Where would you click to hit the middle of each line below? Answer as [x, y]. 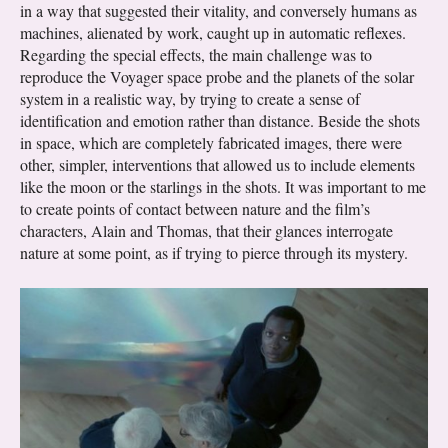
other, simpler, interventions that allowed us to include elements [217, 165]
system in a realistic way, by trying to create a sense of [190, 99]
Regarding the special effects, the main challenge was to [196, 55]
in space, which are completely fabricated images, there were [211, 143]
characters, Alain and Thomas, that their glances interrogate [206, 231]
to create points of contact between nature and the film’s [195, 209]
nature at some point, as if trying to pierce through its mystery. [214, 253]
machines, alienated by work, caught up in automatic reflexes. [213, 33]
